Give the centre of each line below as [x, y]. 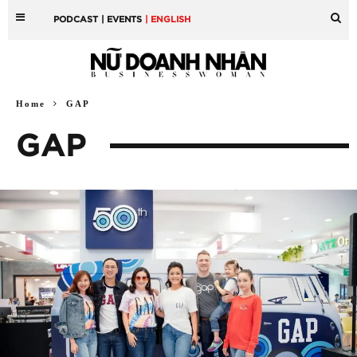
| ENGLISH [168, 20]
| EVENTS [122, 20]
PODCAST [76, 20]
